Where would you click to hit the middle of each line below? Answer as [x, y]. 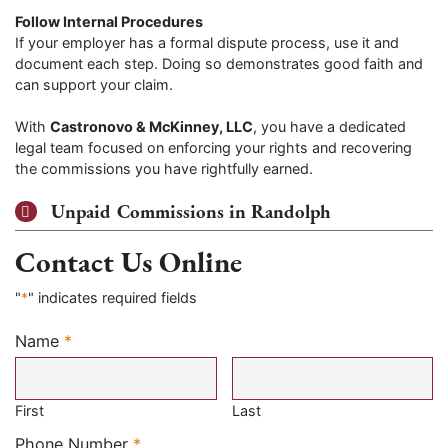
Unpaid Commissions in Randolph [190, 211]
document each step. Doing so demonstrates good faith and [219, 63]
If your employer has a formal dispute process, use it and [207, 42]
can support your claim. [94, 84]
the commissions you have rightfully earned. [164, 169]
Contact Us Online [128, 262]
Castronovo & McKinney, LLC [151, 127]
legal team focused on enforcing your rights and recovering [213, 148]
